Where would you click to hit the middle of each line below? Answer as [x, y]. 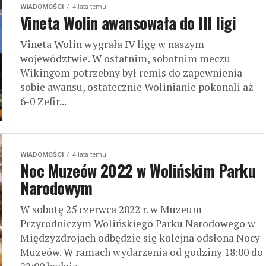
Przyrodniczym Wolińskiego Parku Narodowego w [138, 224]
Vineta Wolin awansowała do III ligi [128, 23]
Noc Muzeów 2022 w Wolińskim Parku [138, 170]
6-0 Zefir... [43, 101]
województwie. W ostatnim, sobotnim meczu [125, 58]
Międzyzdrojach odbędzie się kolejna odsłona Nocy [140, 238]
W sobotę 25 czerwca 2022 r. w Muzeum [111, 209]
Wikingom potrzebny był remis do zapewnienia [131, 73]
